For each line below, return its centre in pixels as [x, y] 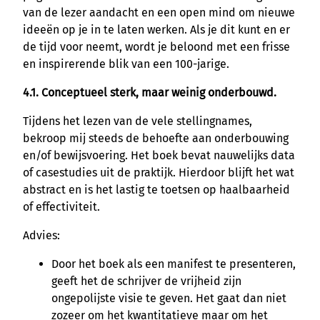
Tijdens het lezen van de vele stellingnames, [137, 121]
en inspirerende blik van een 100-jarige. [126, 64]
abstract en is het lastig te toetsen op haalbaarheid [156, 189]
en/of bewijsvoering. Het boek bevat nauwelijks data [159, 155]
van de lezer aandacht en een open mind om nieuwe [159, 12]
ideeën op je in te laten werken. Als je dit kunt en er [156, 29]
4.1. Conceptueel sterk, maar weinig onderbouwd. [150, 92]
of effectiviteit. [61, 206]
